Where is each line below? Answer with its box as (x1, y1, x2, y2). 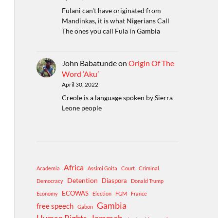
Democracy (36, 178, 63, 184)
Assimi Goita (87, 165, 117, 172)
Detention (67, 176, 98, 185)
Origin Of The (128, 58, 174, 68)
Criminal (138, 165, 159, 172)
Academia (36, 165, 60, 172)
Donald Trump (130, 178, 163, 184)
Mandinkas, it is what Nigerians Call (61, 16, 169, 25)
